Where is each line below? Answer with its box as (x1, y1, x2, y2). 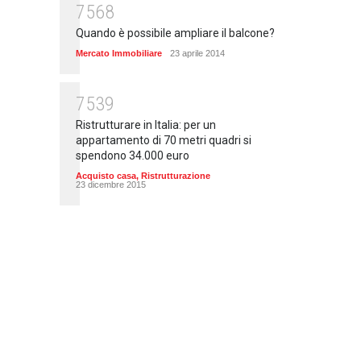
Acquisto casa (76, 171, 136, 181)
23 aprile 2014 (170, 48, 225, 59)
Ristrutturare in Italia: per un (76, 118, 216, 132)
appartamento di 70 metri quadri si (76, 134, 251, 147)
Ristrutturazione (141, 171, 210, 181)
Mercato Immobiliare (76, 48, 162, 59)
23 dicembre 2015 (76, 180, 146, 190)
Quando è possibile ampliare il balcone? (76, 27, 275, 40)
